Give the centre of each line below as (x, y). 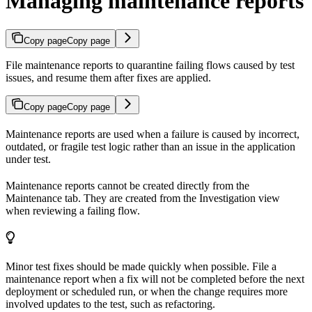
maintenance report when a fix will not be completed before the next (155, 279)
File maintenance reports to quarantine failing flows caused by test (150, 65)
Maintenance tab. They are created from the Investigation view (143, 198)
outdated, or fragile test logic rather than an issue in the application (150, 146)
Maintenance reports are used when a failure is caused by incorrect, (153, 134)
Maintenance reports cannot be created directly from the (127, 185)
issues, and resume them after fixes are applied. (108, 77)
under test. (28, 159)
